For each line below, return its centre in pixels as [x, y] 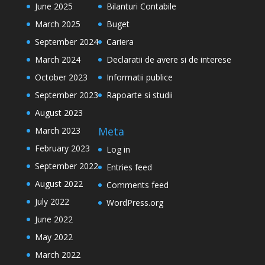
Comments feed [137, 185]
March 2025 [57, 24]
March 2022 [57, 255]
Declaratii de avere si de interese [169, 59]
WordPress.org [135, 203]
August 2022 [59, 184]
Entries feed [129, 167]
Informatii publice [139, 77]
